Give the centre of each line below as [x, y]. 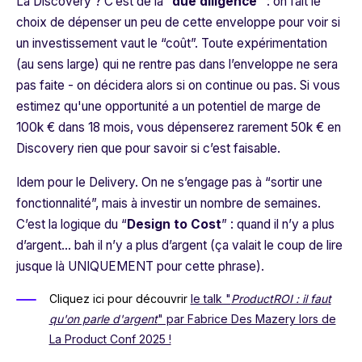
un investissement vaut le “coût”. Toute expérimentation [172, 44]
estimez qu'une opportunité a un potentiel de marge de [168, 107]
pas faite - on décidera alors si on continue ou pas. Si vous [178, 86]
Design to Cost [174, 225]
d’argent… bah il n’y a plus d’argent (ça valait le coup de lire [179, 246]
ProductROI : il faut [281, 299]
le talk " [210, 299]
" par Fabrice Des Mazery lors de [246, 319]
